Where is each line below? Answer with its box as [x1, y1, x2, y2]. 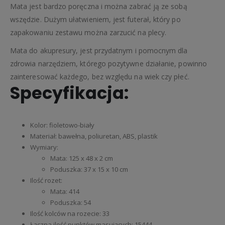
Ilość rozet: [30, 175, 62, 185]
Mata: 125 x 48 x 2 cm [50, 153, 113, 163]
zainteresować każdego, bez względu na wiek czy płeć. [10, 71, 189, 81]
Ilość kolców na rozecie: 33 [30, 208, 109, 218]
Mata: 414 [50, 186, 79, 196]
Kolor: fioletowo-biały [30, 120, 94, 130]
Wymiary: [30, 142, 58, 152]
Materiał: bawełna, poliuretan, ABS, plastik [30, 131, 158, 141]
